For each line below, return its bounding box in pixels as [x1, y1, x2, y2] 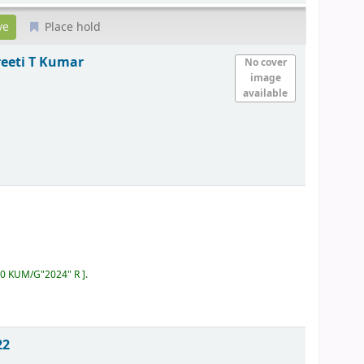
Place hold [41, 18, 102, 36]
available [243, 85, 288, 101]
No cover [244, 54, 287, 70]
